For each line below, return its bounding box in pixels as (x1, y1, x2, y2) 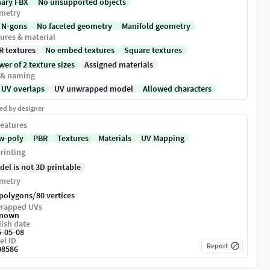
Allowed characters (143, 83, 212, 95)
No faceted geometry (37, 20, 112, 32)
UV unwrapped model (54, 83, 133, 95)
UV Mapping (141, 133, 184, 144)
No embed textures (45, 45, 115, 56)
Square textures (124, 45, 182, 56)
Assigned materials (84, 59, 153, 71)
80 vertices (36, 190, 75, 201)
